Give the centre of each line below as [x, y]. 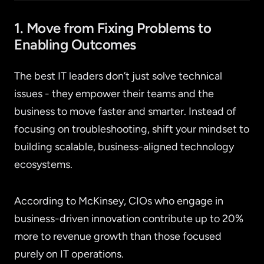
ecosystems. [43, 165]
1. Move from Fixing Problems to [113, 28]
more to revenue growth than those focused [118, 237]
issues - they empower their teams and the [114, 94]
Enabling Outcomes [75, 45]
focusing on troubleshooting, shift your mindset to [132, 129]
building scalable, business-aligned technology [124, 147]
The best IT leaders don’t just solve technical [118, 76]
